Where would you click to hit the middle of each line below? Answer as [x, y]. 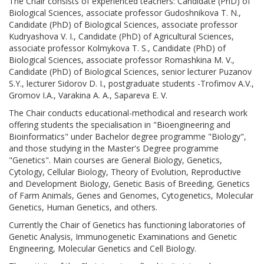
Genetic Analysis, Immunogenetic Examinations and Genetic [123, 236]
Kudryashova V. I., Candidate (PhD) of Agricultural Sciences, [121, 36]
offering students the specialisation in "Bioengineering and [120, 124]
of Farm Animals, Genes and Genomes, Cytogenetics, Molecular [131, 195]
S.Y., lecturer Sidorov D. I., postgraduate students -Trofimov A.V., [131, 83]
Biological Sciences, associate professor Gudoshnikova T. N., [125, 12]
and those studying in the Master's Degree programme [114, 148]
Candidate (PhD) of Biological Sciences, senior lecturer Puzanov [130, 71]
